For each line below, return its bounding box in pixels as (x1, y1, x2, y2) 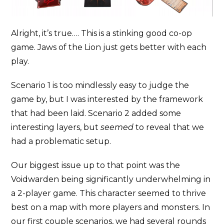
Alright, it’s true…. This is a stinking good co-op (11, 28, 192, 38)
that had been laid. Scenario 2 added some (11, 108, 181, 118)
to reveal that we (133, 122, 204, 132)
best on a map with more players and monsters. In (11, 202, 210, 212)
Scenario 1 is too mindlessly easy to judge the (11, 80, 189, 90)
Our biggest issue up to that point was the (11, 160, 180, 170)
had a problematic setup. (11, 136, 111, 146)
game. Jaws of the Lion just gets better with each (11, 42, 207, 52)
